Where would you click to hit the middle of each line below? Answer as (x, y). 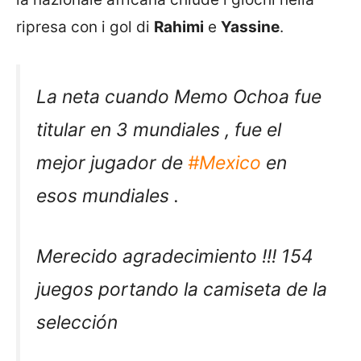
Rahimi (179, 27)
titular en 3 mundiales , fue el (159, 129)
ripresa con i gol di (85, 27)
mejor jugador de (112, 162)
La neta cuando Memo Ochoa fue (179, 96)
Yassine (250, 27)
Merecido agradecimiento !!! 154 (175, 256)
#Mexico (224, 162)
